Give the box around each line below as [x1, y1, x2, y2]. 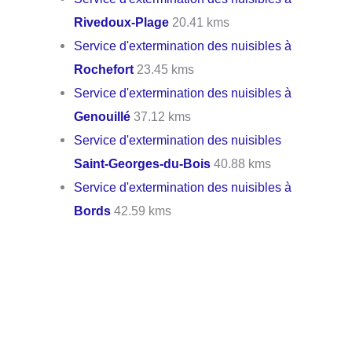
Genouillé [74, 109, 131, 124]
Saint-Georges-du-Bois [74, 156, 211, 171]
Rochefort [74, 62, 134, 77]
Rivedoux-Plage [74, 15, 170, 30]
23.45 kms [134, 62, 195, 77]
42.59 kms [111, 203, 172, 218]
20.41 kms [169, 15, 230, 30]
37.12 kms [130, 109, 192, 124]
